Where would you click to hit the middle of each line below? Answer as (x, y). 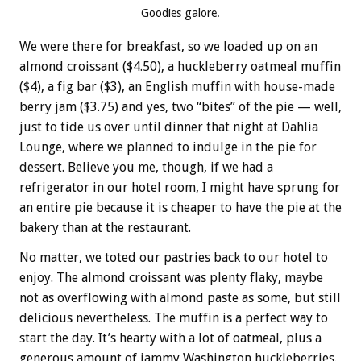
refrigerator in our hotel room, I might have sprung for (180, 187)
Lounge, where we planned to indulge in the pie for (168, 147)
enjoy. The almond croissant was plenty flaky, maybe (171, 277)
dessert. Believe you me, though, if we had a (146, 167)
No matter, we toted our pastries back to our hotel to (174, 257)
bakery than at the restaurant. (105, 227)
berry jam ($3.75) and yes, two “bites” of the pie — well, (180, 106)
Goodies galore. (180, 12)
